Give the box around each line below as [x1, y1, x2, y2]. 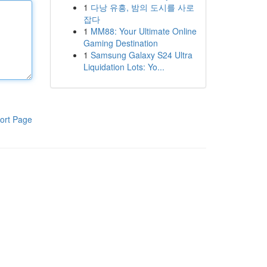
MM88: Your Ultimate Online [90, 25, 197, 37]
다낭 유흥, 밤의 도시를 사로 [90, 1, 194, 13]
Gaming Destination [83, 37, 158, 49]
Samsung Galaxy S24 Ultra [90, 49, 193, 61]
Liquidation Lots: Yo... [83, 61, 164, 73]
